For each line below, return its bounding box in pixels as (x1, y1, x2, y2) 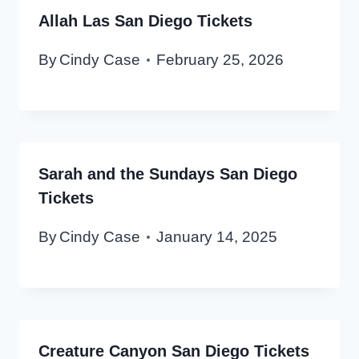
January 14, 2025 (156, 228, 278, 246)
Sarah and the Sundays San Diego (38, 165, 297, 184)
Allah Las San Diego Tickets (38, 11, 252, 30)
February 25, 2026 (156, 51, 284, 69)
